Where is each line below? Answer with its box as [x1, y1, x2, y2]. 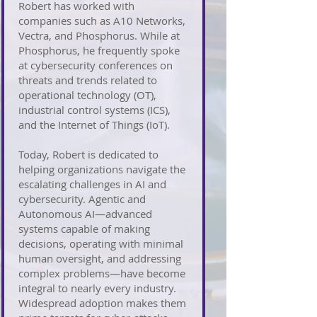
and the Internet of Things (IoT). [18, 117, 170, 132]
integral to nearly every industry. [18, 281, 176, 295]
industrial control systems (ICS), [18, 103, 171, 117]
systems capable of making [18, 221, 150, 236]
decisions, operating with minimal [18, 236, 183, 250]
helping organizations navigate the [18, 162, 185, 176]
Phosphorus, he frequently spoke [18, 43, 180, 57]
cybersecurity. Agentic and [18, 192, 146, 206]
